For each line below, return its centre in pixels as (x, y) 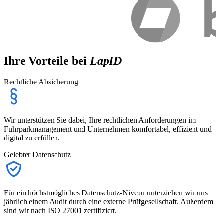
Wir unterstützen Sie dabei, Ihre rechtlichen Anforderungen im (100, 120)
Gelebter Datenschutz (37, 154)
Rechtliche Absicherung (41, 82)
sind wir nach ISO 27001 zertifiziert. (60, 210)
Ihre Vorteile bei (47, 61)
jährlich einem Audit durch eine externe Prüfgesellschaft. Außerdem (109, 201)
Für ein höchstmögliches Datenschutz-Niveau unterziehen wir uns (106, 192)
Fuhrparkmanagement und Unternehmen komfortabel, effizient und (108, 129)
